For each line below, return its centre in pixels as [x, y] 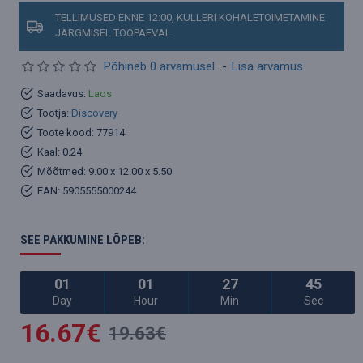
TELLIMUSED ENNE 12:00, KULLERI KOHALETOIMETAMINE [190, 17]
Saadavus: [62, 93]
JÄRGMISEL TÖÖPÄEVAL [113, 33]
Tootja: [53, 113]
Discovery [94, 113]
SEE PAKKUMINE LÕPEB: [83, 240]
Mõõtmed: [62, 171]
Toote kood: [66, 132]
